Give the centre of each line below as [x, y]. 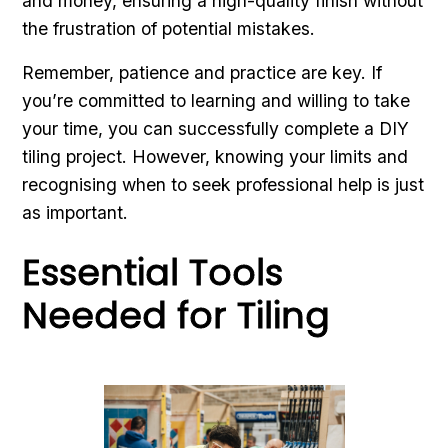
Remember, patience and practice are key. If [202, 72]
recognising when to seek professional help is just [223, 184]
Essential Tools [153, 272]
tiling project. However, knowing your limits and [215, 156]
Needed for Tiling [176, 315]
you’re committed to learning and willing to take [216, 100]
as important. [75, 212]
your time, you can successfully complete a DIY [216, 128]
